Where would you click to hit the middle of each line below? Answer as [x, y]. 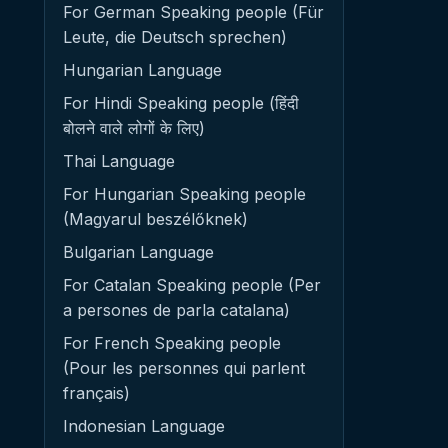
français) [96, 393]
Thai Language [119, 161]
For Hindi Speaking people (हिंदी [181, 103]
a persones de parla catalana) [176, 310]
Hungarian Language [142, 70]
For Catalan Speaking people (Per [192, 285]
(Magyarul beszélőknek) [155, 219]
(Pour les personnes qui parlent [184, 368]
